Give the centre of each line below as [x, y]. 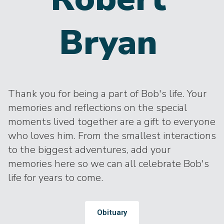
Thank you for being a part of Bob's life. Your [107, 94]
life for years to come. [55, 178]
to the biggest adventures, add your [89, 150]
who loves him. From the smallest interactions [112, 136]
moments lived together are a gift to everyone [112, 122]
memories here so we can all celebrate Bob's [108, 164]
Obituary [112, 213]
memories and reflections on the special [97, 108]
